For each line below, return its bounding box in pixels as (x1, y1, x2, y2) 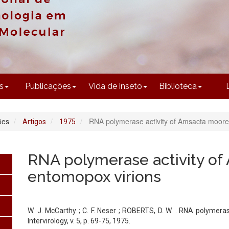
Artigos (22, 118, 46, 126)
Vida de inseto (88, 81, 142, 91)
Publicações (25, 81, 72, 91)
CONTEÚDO (114, 4, 134, 9)
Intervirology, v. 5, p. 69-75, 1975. (28, 217, 130, 225)
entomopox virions (28, 168, 161, 186)
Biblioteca (159, 81, 197, 91)
